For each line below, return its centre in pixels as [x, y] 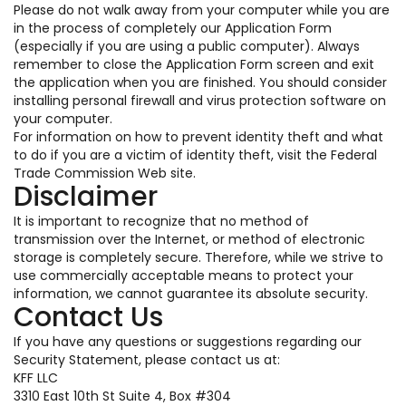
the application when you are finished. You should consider [200, 82]
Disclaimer [86, 197]
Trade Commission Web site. [105, 173]
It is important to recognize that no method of [161, 221]
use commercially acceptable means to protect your [184, 275]
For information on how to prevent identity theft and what [198, 137]
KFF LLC [36, 378]
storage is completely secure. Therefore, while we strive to [198, 257]
